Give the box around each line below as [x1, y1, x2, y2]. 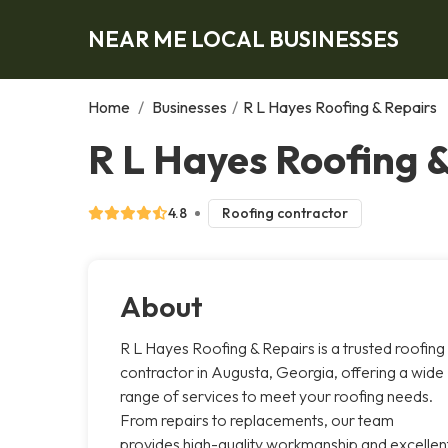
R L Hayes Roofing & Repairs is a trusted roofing [120, 337, 445, 358]
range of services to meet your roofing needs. [120, 385, 433, 406]
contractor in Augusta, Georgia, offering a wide [120, 361, 444, 382]
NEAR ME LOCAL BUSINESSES [88, 24, 399, 53]
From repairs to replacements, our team [120, 409, 394, 430]
